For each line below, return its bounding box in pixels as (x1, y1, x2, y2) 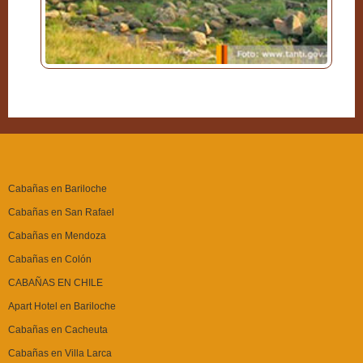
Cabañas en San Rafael (8, 207, 114, 218)
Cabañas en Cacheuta (8, 324, 108, 335)
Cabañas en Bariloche (8, 183, 107, 194)
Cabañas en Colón (8, 254, 92, 265)
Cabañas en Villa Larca (8, 348, 112, 359)
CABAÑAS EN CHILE (8, 277, 103, 288)
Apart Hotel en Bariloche (8, 301, 116, 312)
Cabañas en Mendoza (8, 230, 106, 241)
